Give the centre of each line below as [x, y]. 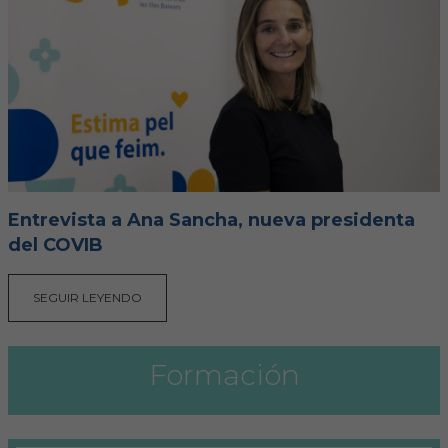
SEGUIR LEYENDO [87, 297]
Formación [224, 375]
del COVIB [55, 245]
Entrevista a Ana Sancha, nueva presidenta [211, 220]
